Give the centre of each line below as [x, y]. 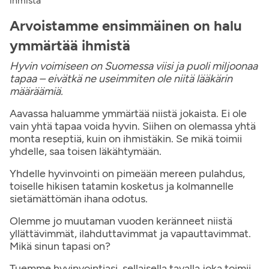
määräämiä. [36, 91]
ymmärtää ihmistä [70, 45]
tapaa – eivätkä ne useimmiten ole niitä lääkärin [121, 79]
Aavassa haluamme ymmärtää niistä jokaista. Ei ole [128, 113]
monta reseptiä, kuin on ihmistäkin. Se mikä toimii [126, 139]
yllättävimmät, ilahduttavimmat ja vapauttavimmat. [130, 234]
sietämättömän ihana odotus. [79, 199]
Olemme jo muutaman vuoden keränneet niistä [121, 221]
